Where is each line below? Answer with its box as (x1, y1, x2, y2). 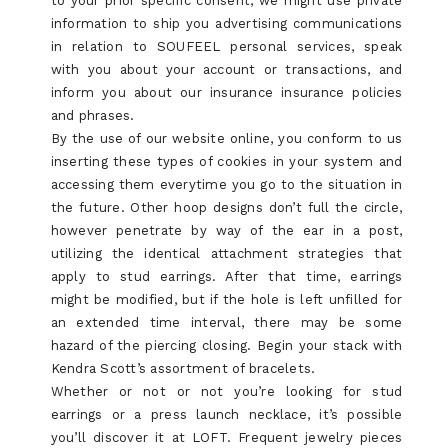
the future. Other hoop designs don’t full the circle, (50, 199, 403, 215)
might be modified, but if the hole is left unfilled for (50, 291, 403, 307)
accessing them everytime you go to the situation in (50, 176, 403, 192)
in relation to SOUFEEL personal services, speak (50, 38, 403, 54)
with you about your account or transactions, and (50, 61, 403, 77)
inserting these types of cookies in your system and (50, 153, 403, 169)
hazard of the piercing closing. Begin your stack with (50, 337, 403, 353)
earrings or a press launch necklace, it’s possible (50, 406, 403, 422)
